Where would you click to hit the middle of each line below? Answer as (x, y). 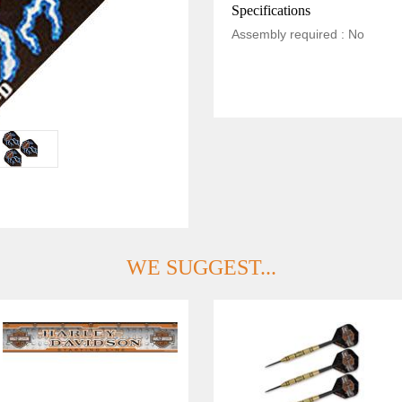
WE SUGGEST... (201, 268)
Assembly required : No (297, 35)
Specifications (271, 11)
